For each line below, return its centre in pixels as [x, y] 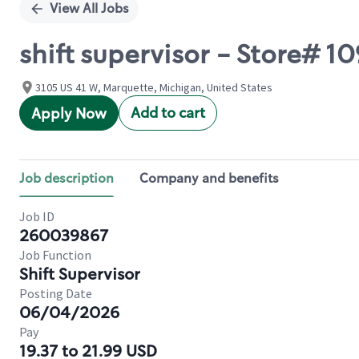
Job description [67, 178]
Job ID [37, 216]
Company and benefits [209, 178]
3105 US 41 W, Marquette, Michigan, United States [154, 87]
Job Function [55, 255]
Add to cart [168, 113]
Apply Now [69, 114]
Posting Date [56, 293]
